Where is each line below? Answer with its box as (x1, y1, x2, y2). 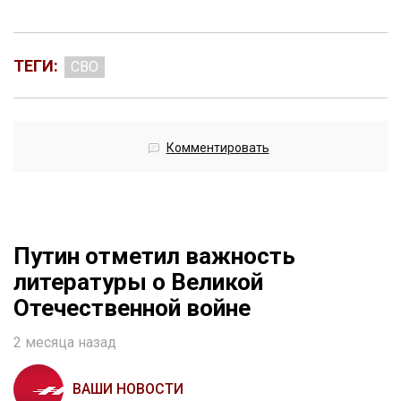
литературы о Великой (13, 269, 263, 296)
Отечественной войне (13, 294, 251, 322)
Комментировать (166, 141, 269, 156)
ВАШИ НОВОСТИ (73, 380, 183, 398)
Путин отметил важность (13, 243, 295, 270)
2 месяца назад (13, 334, 116, 352)
